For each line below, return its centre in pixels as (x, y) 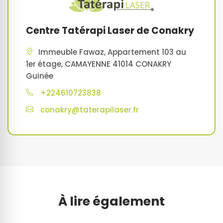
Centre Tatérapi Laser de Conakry (110, 30)
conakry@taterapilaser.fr (90, 110)
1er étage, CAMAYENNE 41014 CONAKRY (99, 64)
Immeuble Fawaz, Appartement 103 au (112, 52)
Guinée (40, 76)
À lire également (111, 201)
